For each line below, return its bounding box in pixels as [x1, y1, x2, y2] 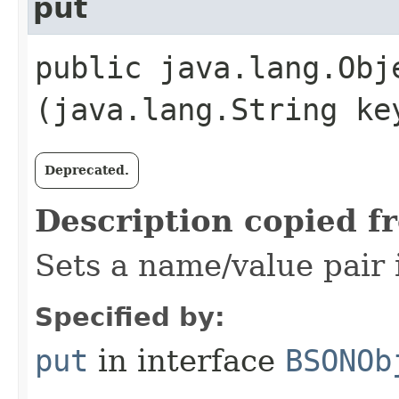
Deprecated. [45, 163, 129, 177]
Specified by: [35, 302, 225, 332]
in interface [88, 343, 285, 379]
